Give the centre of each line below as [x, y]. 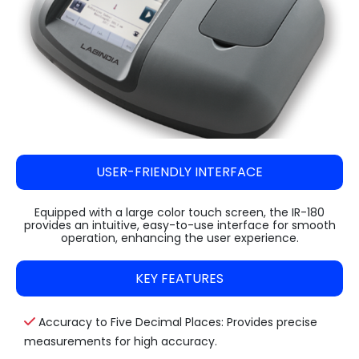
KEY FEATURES [179, 278]
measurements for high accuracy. [121, 341]
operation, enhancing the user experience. [179, 238]
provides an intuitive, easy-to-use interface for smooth [179, 225]
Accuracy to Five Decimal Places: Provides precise [178, 322]
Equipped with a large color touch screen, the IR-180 [179, 212]
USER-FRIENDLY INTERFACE [179, 171]
